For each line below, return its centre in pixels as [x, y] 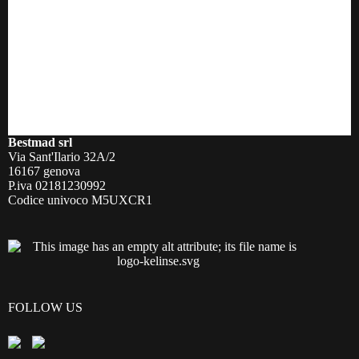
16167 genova [44, 171]
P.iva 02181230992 [57, 186]
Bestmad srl [40, 142]
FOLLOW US [45, 307]
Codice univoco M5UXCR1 [80, 200]
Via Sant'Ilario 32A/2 [62, 157]
